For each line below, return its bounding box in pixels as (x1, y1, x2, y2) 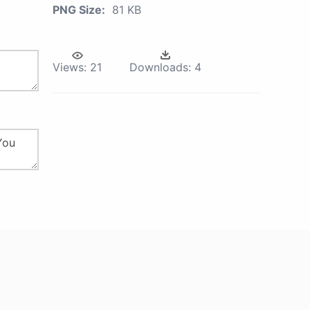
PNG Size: (53, 3, 105, 17)
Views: (53, 60, 86, 74)
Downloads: (129, 60, 191, 74)
